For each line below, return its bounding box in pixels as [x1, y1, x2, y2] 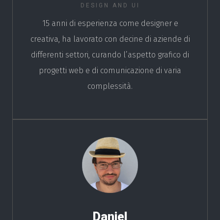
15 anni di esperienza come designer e [42, 19, 178, 28]
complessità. [87, 82, 133, 91]
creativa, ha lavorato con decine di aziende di [30, 34, 190, 44]
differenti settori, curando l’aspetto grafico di [31, 50, 189, 60]
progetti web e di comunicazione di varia [39, 66, 181, 76]
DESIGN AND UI [80, 2, 140, 9]
